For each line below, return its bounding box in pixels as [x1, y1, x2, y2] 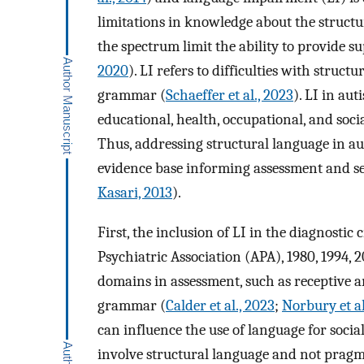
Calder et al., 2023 [166, 296, 275, 314]
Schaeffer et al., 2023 [166, 86, 293, 105]
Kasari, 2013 [97, 184, 172, 202]
